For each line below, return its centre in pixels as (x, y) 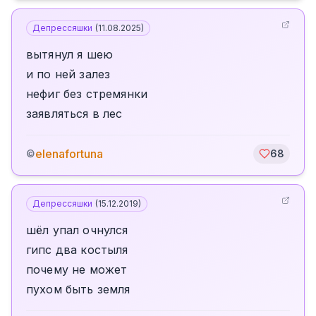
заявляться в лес (74, 114)
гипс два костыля (77, 250)
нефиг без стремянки (87, 94)
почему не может (77, 269)
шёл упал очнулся (77, 230)
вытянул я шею (70, 54)
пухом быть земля (78, 289)
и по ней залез (68, 74)
